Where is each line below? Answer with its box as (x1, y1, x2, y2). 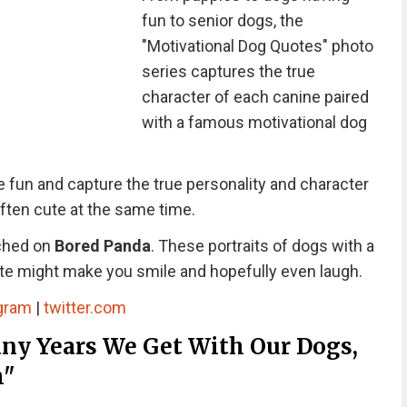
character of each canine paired (141, 87, 369, 106)
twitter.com (43, 298, 126, 317)
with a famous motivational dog (141, 113, 367, 132)
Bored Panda (54, 236, 151, 255)
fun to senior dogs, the (141, 11, 303, 30)
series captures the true (141, 62, 315, 81)
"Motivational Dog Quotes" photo (141, 36, 373, 55)
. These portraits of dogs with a (150, 236, 374, 255)
